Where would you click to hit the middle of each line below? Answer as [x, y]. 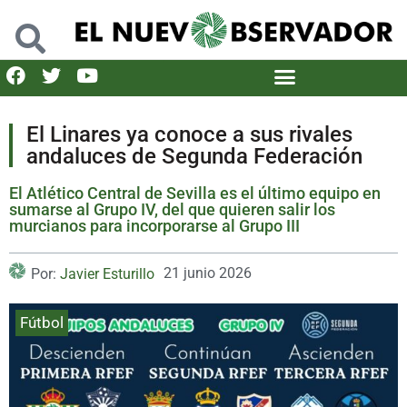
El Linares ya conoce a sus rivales [189, 134]
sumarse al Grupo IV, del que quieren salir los [172, 209]
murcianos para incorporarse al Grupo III [154, 225]
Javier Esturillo [107, 273]
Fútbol [42, 322]
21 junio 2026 [208, 273]
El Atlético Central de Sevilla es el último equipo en [195, 193]
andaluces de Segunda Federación [194, 156]
